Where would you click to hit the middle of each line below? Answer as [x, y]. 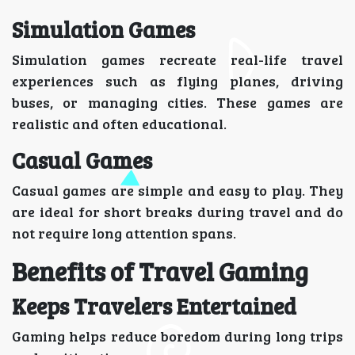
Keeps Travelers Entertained [154, 305]
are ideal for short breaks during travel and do [177, 211]
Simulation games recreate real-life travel [177, 59]
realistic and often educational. [119, 123]
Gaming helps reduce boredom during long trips [177, 336]
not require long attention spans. [124, 233]
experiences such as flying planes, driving [177, 80]
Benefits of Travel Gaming [160, 271]
